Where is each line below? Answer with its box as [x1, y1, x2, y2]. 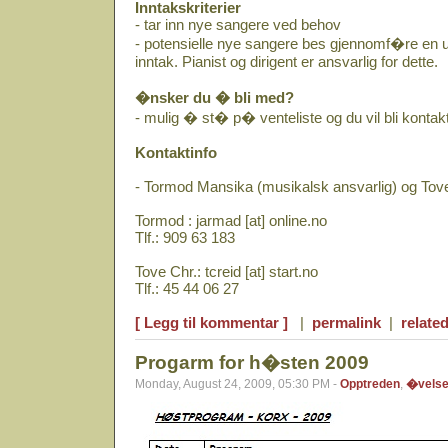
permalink [312, 314, 381, 331]
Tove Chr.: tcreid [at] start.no [135, 263, 318, 280]
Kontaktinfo [135, 144, 217, 161]
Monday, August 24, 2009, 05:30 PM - [135, 377, 340, 391]
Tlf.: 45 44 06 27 [135, 280, 239, 297]
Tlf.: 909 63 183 [135, 229, 235, 246]
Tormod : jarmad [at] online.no [135, 212, 327, 229]
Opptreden [340, 377, 400, 391]
